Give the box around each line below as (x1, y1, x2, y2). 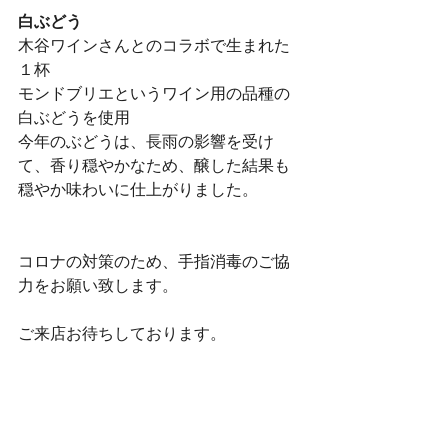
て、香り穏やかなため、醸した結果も (18, 157, 290, 177)
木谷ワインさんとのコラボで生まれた (18, 37, 290, 57)
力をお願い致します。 (18, 277, 178, 297)
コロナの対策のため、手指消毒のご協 (18, 253, 290, 273)
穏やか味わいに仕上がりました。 (18, 181, 258, 201)
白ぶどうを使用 (18, 109, 130, 129)
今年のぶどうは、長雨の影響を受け (18, 133, 274, 153)
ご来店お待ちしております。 (18, 325, 226, 345)
